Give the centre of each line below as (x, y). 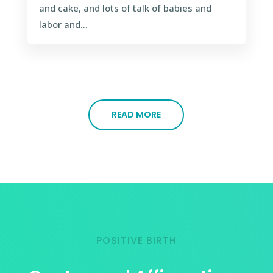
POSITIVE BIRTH (136, 241)
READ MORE (136, 115)
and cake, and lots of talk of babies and (125, 8)
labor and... (63, 25)
